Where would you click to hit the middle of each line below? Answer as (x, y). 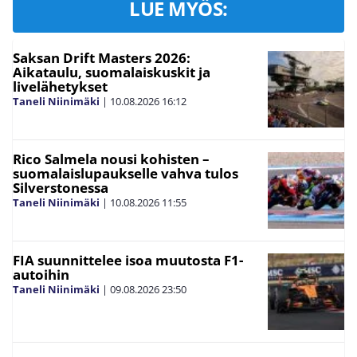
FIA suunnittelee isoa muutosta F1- (128, 261)
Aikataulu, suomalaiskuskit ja (112, 73)
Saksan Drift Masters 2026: (102, 58)
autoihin (41, 275)
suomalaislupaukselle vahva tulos (126, 174)
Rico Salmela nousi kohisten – (111, 159)
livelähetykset (60, 87)
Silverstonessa (61, 188)
